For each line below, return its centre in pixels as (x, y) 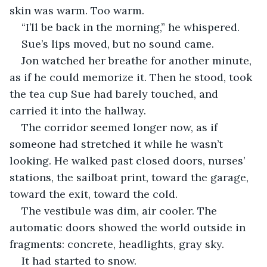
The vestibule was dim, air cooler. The (121, 210)
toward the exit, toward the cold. (94, 194)
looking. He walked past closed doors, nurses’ (129, 160)
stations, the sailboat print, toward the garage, (131, 177)
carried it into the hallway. (78, 110)
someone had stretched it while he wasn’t (118, 144)
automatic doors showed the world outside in (129, 227)
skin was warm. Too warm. (77, 10)
